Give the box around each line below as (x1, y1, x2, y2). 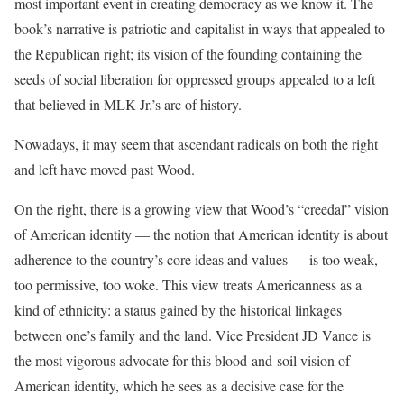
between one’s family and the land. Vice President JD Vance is (14, 326, 371, 344)
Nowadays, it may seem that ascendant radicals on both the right (14, 134, 378, 153)
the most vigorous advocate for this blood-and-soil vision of (14, 351, 350, 370)
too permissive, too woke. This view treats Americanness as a (14, 275, 362, 294)
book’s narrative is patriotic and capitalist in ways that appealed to (14, 19, 385, 38)
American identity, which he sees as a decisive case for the (14, 376, 344, 395)
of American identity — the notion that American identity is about (14, 225, 388, 243)
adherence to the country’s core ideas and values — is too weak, (14, 250, 378, 269)
